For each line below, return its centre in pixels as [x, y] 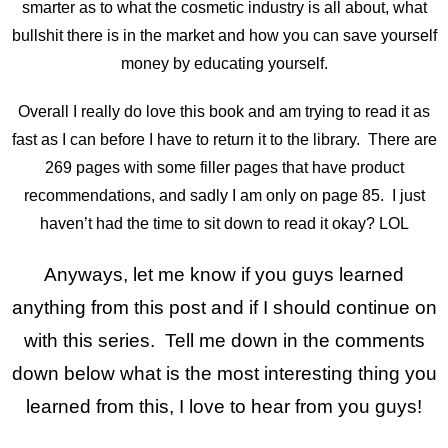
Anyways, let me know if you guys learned [224, 274]
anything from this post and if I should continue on [224, 307]
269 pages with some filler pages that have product [224, 167]
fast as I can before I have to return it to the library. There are [224, 139]
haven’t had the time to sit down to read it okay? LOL [224, 223]
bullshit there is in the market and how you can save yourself [224, 35]
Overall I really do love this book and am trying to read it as [224, 111]
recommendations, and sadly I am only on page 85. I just [224, 195]
